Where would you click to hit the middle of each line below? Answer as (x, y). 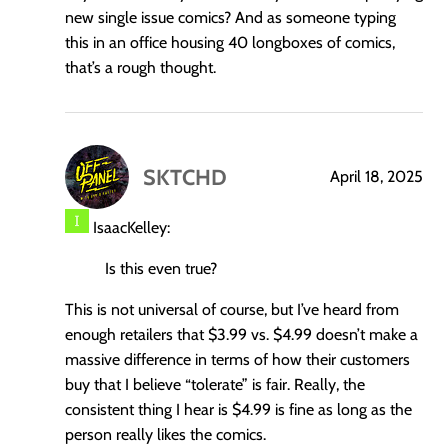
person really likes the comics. (165, 434)
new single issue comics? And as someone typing (230, 17)
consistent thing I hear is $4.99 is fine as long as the (238, 409)
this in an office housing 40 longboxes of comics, (230, 42)
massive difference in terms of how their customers (237, 359)
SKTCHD (185, 177)
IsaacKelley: (129, 227)
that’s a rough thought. (140, 67)
